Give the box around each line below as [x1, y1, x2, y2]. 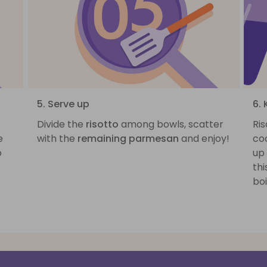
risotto [85, 117, 119, 132]
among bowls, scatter [118, 117, 223, 132]
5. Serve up [36, 97, 89, 111]
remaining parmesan [77, 132, 179, 146]
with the [36, 132, 77, 146]
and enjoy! [178, 132, 229, 146]
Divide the [36, 117, 86, 132]
